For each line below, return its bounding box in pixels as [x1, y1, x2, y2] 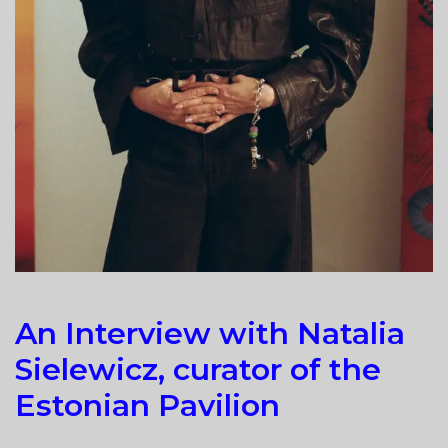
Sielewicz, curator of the [15, 350, 381, 388]
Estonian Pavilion [15, 386, 280, 424]
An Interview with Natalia [15, 314, 405, 352]
